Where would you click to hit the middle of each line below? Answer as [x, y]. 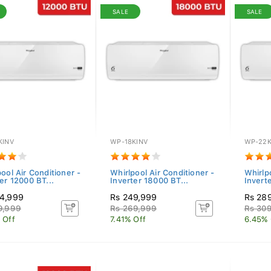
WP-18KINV [129, 142]
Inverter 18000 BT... [149, 181]
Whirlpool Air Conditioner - [162, 173]
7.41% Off [128, 219]
